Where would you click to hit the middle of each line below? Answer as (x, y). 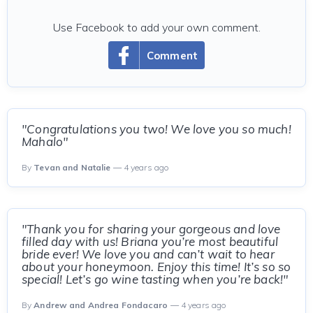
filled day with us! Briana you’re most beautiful (150, 241)
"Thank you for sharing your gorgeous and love (151, 229)
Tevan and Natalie (72, 167)
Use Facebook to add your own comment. (156, 27)
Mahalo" (45, 141)
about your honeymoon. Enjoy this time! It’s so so (156, 267)
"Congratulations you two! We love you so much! (156, 129)
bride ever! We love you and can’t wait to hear (148, 254)
